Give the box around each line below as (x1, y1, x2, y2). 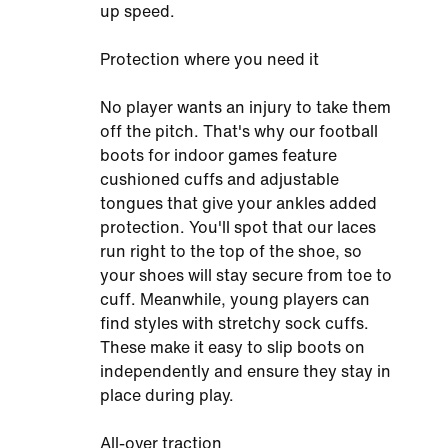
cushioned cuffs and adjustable (100, 171, 339, 188)
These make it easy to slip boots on (100, 339, 365, 356)
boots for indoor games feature (100, 147, 337, 164)
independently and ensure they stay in (100, 363, 391, 380)
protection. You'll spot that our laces (100, 219, 376, 236)
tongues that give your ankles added (100, 195, 377, 212)
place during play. (100, 387, 234, 404)
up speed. (100, 3, 175, 20)
